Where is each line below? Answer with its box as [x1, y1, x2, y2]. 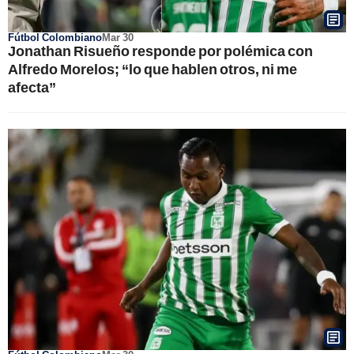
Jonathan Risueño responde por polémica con [8, 42, 313, 59]
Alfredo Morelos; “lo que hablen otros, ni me [8, 60, 297, 77]
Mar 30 [102, 31, 134, 43]
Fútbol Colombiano [8, 31, 102, 43]
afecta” [8, 78, 56, 96]
